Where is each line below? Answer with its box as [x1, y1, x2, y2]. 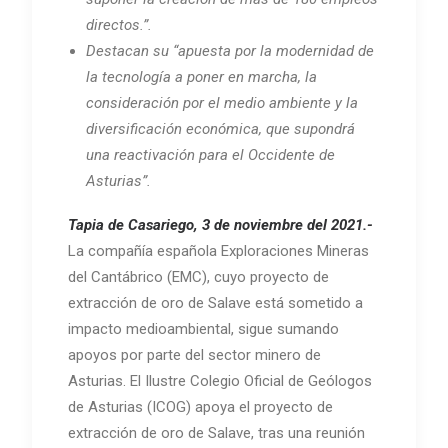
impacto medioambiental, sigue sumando [68, 319, 339, 338]
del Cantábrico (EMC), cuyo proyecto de [68, 267, 329, 286]
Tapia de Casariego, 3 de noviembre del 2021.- [68, 215, 373, 234]
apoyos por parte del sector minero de [68, 345, 321, 364]
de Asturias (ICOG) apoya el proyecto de [68, 397, 333, 416]
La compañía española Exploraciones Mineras [68, 241, 369, 260]
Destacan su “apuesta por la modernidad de [86, 41, 374, 60]
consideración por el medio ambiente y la [86, 93, 358, 112]
